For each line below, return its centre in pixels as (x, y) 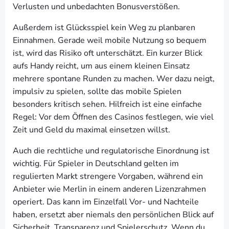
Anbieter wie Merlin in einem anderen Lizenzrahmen (109, 189)
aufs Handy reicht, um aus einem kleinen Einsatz (101, 66)
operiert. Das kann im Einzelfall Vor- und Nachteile (106, 202)
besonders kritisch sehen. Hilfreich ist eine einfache (107, 104)
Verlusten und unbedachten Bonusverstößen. (96, 7)
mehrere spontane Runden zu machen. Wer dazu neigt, (114, 79)
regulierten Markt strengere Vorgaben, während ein (108, 176)
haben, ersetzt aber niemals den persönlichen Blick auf (113, 215)
